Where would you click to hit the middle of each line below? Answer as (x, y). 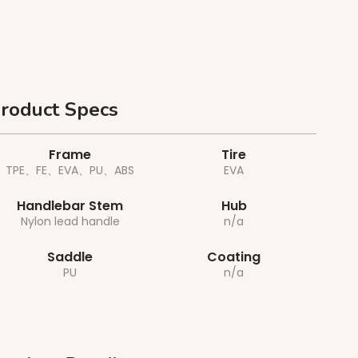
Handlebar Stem (70, 205)
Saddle (70, 257)
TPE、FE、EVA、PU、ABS (70, 170)
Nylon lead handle (70, 221)
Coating (234, 257)
